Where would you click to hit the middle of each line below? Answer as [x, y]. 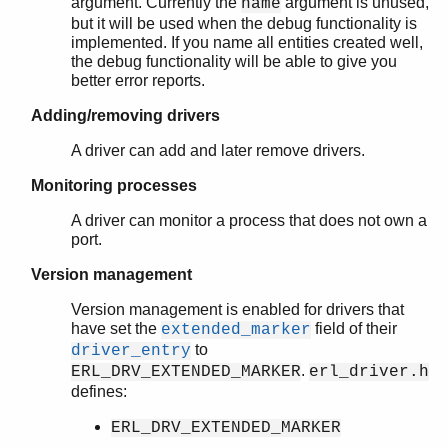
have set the [116, 329]
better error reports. [138, 81]
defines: [99, 392]
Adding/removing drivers [125, 116]
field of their [354, 329]
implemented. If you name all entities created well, [247, 43]
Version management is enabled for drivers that [237, 310]
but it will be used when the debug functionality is [244, 24]
